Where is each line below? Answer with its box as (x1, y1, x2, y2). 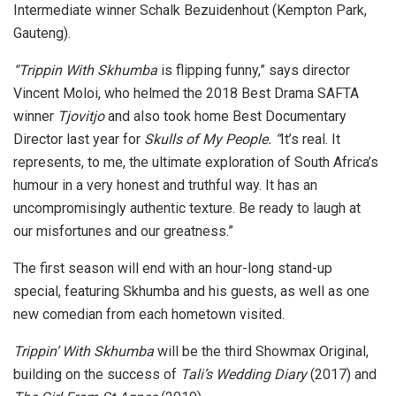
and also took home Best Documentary (108, 108, 346, 125)
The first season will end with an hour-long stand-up (13, 260, 332, 277)
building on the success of (13, 366, 180, 383)
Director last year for (13, 131, 144, 148)
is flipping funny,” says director (161, 62, 350, 79)
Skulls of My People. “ (144, 131, 280, 148)
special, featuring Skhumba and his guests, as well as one (13, 283, 369, 300)
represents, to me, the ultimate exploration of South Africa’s (13, 154, 378, 171)
